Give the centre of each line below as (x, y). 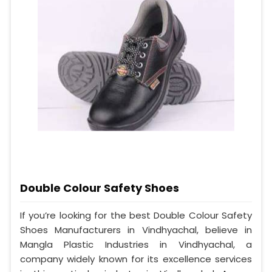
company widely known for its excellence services (136, 259)
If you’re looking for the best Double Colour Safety (136, 216)
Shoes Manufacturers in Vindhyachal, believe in (136, 230)
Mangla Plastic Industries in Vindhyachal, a (136, 245)
